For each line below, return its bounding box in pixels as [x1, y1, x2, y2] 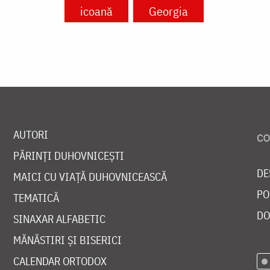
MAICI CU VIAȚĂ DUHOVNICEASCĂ [13, 169, 167, 184]
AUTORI [13, 127, 48, 142]
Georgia [149, 2, 188, 19]
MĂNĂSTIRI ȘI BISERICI [13, 233, 122, 247]
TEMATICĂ [13, 190, 59, 205]
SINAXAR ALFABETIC [13, 212, 105, 226]
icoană [80, 2, 113, 19]
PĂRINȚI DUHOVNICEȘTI [13, 148, 124, 163]
